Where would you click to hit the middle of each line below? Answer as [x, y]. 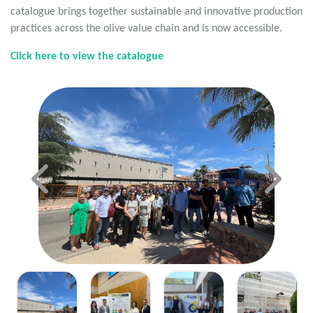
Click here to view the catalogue [87, 57]
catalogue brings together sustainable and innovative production [156, 12]
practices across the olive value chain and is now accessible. [146, 29]
